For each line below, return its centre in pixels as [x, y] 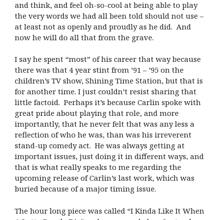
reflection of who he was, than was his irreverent [103, 135]
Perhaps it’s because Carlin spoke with [132, 102]
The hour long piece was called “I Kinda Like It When [110, 210]
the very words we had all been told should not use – [109, 15]
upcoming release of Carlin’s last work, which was [105, 178]
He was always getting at [140, 146]
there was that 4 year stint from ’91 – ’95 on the [99, 70]
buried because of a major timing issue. [85, 189]
